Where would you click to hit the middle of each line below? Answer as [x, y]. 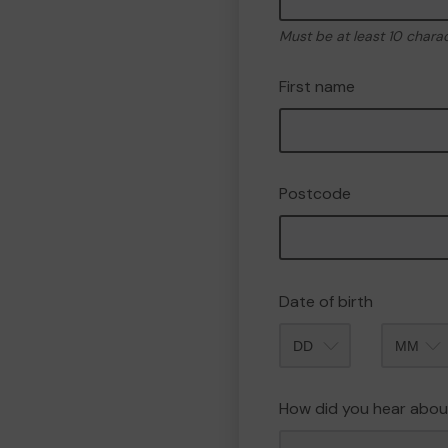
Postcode [315, 193]
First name [317, 86]
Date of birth [326, 301]
